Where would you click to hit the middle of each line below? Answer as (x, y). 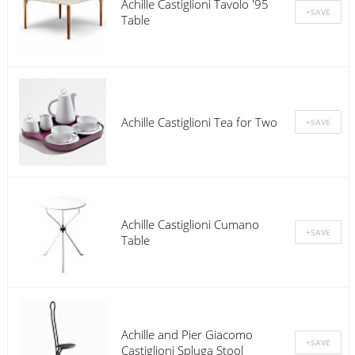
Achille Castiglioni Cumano (190, 225)
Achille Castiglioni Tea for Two (199, 122)
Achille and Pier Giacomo (187, 335)
